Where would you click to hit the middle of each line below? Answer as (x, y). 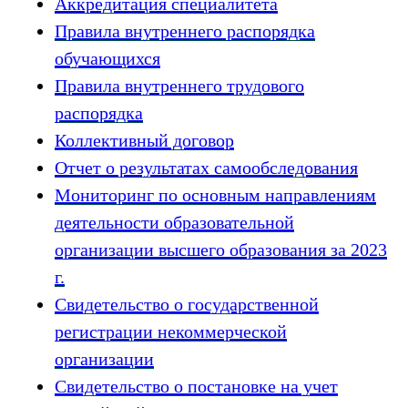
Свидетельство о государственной (187, 304)
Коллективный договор (144, 140)
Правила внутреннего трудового (179, 86)
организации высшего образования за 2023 (221, 250)
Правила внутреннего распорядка (185, 31)
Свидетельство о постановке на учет (196, 386)
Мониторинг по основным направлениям (215, 195)
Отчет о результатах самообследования (206, 168)
